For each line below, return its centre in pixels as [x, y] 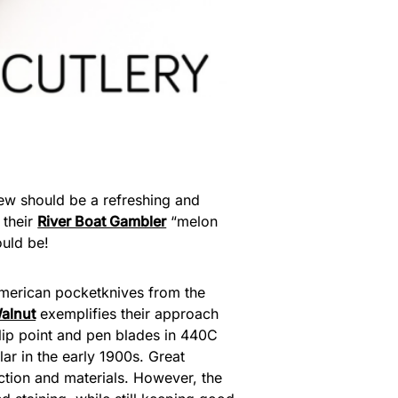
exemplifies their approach [127, 313]
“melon [192, 221]
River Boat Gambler [102, 221]
